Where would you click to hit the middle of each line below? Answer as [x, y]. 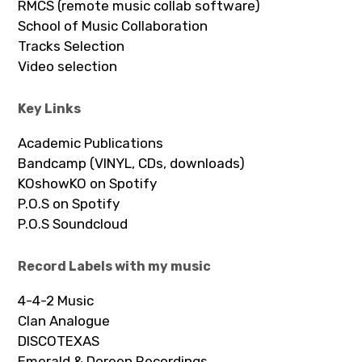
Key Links [50, 108]
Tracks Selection [72, 46]
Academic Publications [91, 143]
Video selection [68, 66]
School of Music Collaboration [113, 25]
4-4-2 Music [56, 300]
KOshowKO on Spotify [88, 183]
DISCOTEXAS [59, 341]
